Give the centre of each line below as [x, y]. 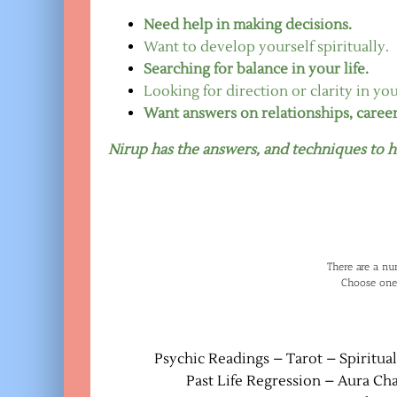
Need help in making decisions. [248, 24]
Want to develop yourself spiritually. [266, 47]
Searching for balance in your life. [256, 69]
